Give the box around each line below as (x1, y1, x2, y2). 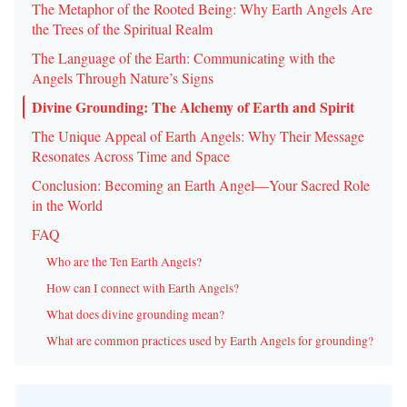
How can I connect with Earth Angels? (46, 280, 239, 296)
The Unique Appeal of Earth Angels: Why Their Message (32, 126, 364, 145)
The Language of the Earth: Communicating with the (32, 48, 335, 67)
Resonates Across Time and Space (32, 146, 230, 165)
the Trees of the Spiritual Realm (32, 19, 213, 38)
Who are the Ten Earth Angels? (46, 253, 202, 270)
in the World (32, 195, 103, 214)
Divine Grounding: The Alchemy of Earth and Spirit (32, 96, 354, 117)
